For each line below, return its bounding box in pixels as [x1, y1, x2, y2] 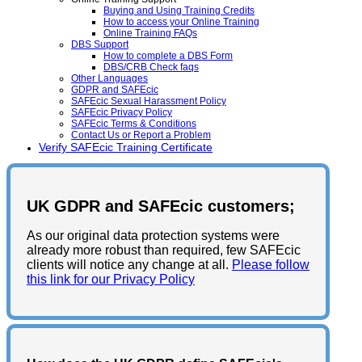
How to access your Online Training [103, 16, 259, 27]
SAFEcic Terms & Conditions [71, 118, 196, 129]
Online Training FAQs [103, 27, 197, 39]
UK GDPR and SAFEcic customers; [27, 196, 295, 215]
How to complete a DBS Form [103, 50, 233, 61]
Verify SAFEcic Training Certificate [39, 141, 213, 154]
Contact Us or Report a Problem [71, 129, 211, 141]
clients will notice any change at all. [27, 258, 232, 272]
